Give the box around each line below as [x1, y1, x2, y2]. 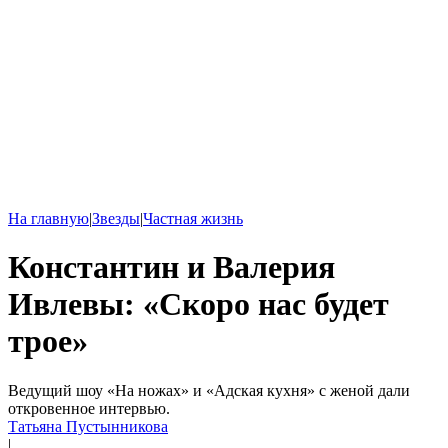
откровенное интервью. [8, 399, 170, 417]
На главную [8, 210, 89, 227]
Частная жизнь [143, 210, 243, 227]
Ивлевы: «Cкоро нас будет [8, 286, 389, 323]
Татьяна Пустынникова [8, 417, 168, 435]
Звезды [92, 210, 140, 227]
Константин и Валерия [8, 249, 335, 286]
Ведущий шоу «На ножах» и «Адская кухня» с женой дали [8, 381, 410, 399]
